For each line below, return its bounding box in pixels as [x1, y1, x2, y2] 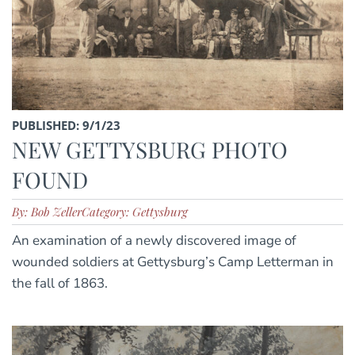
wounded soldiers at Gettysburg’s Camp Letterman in [12, 252, 334, 271]
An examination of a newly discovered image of [12, 231, 296, 250]
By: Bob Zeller [12, 203, 82, 219]
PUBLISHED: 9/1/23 [12, 116, 120, 133]
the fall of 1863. [12, 273, 108, 292]
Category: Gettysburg [82, 203, 188, 219]
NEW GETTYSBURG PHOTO [12, 134, 288, 164]
